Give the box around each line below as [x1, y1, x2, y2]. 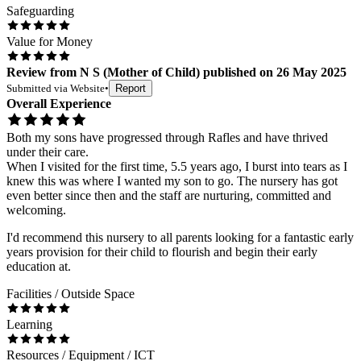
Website [70, 81, 105, 94]
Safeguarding [6, 3, 74, 18]
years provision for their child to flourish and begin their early [6, 244, 317, 259]
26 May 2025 [276, 64, 346, 79]
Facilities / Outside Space [6, 286, 135, 301]
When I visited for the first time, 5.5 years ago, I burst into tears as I [6, 159, 347, 173]
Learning [6, 317, 52, 331]
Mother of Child [107, 64, 196, 79]
